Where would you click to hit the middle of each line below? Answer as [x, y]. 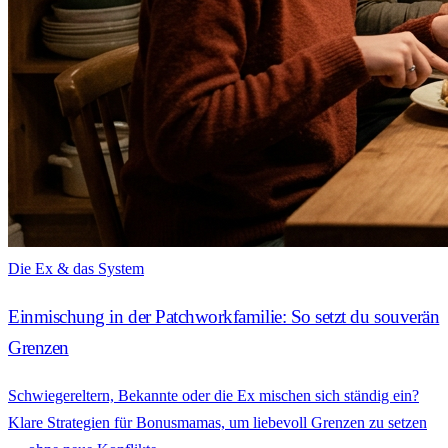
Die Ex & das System [76, 269]
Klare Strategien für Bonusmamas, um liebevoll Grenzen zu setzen [217, 422]
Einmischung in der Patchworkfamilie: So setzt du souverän [224, 317]
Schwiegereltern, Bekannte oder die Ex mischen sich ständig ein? [213, 395]
